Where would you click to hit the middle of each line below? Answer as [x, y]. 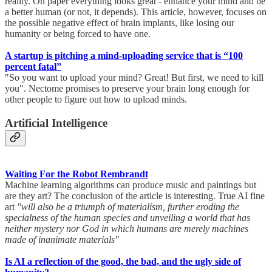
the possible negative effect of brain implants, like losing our [120, 23]
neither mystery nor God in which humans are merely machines [127, 228]
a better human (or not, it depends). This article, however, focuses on [136, 12]
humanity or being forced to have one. [80, 34]
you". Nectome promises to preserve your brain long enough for [127, 89]
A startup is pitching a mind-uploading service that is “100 [124, 56]
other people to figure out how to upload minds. [98, 100]
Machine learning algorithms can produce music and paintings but [131, 185]
